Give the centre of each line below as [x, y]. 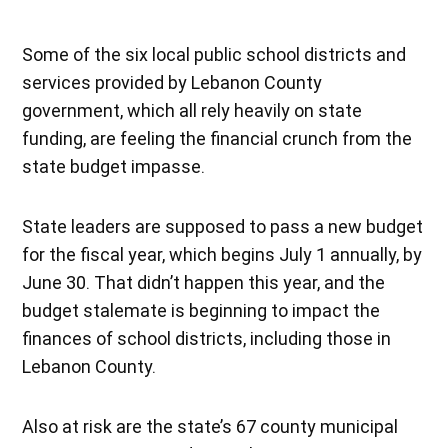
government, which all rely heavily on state [192, 110]
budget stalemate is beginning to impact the [201, 310]
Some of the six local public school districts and [214, 54]
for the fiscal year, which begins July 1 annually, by [222, 254]
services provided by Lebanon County [172, 82]
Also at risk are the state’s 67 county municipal [210, 426]
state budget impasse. [114, 166]
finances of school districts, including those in [207, 338]
